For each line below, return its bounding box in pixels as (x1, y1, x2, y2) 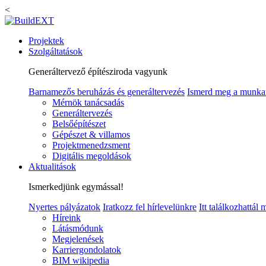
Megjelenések (52, 234, 104, 244)
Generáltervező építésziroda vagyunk (28, 66, 167, 77)
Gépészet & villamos (52, 129, 130, 140)
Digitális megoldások (52, 151, 131, 161)
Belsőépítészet (52, 119, 106, 129)
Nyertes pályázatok (28, 202, 100, 212)
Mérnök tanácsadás (52, 97, 124, 107)
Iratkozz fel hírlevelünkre (103, 202, 197, 212)
